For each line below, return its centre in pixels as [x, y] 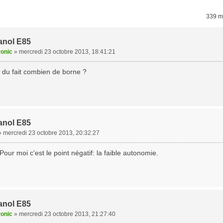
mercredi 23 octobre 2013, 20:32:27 [51, 133]
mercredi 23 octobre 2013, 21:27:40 [67, 214]
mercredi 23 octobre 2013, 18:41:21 [67, 52]
